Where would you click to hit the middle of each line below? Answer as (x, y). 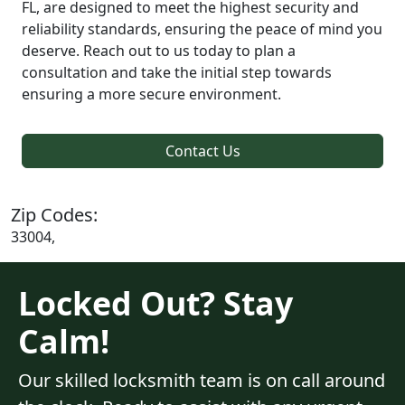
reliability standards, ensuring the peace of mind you (202, 28)
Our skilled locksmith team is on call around (202, 380)
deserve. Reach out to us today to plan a (159, 50)
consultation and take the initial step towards (177, 72)
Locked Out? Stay (155, 302)
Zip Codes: (54, 214)
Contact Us (202, 151)
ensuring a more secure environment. (151, 94)
